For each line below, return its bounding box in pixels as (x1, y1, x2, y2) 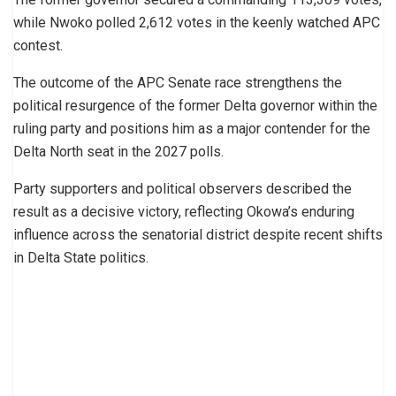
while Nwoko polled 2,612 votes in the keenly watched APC (13, 13, 380, 31)
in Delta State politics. (13, 248, 148, 266)
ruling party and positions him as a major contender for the (13, 119, 370, 137)
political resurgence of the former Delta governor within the (13, 96, 377, 114)
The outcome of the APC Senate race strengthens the (13, 73, 342, 91)
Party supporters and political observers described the (13, 179, 352, 197)
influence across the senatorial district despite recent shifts (13, 225, 383, 243)
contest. (13, 36, 63, 54)
